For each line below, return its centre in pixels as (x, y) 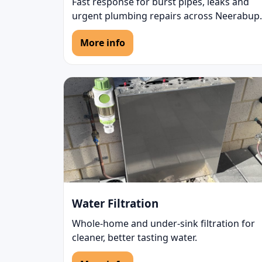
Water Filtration (115, 203)
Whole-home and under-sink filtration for (163, 223)
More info (103, 42)
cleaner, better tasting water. (135, 237)
